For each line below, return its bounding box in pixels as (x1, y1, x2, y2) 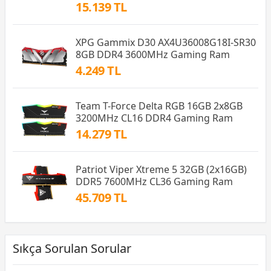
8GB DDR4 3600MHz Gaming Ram (76, 48, 230, 62)
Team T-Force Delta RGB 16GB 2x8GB (76, 99, 243, 113)
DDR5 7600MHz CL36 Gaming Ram (76, 175, 233, 189)
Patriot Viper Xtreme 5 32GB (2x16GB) (76, 163, 247, 177)
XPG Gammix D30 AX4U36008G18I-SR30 (76, 36, 256, 50)
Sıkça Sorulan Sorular (13, 240, 131, 257)
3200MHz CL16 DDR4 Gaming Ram (76, 111, 233, 125)
